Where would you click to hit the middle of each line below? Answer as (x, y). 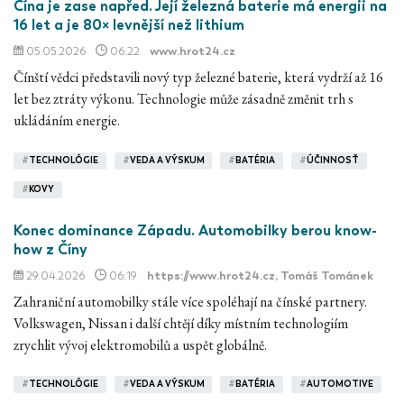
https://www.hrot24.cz (211, 275)
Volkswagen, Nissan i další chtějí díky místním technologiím (181, 323)
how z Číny (50, 249)
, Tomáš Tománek (324, 275)
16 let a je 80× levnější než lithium (129, 25)
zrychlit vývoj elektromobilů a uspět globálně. (140, 344)
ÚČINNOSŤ (332, 161)
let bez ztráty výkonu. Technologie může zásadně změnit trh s (184, 99)
